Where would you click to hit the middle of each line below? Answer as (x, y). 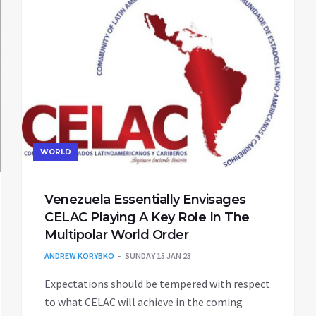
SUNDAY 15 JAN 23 (158, 255)
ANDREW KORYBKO (79, 255)
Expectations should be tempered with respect (157, 283)
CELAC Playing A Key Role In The (147, 217)
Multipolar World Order (116, 235)
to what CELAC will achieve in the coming (144, 302)
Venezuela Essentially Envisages (145, 199)
